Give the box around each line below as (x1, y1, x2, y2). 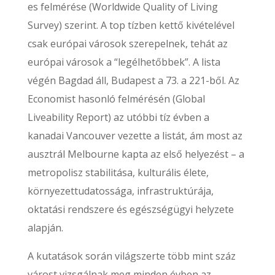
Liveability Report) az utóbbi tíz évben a (27, 110, 209, 124)
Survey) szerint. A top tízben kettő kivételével (27, 18, 234, 32)
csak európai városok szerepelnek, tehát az (27, 37, 228, 50)
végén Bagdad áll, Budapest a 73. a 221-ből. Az (27, 74, 239, 87)
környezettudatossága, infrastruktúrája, (27, 184, 214, 198)
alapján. (27, 221, 63, 234)
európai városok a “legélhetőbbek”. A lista (27, 55, 220, 69)
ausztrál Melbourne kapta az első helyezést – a (27, 147, 244, 161)
